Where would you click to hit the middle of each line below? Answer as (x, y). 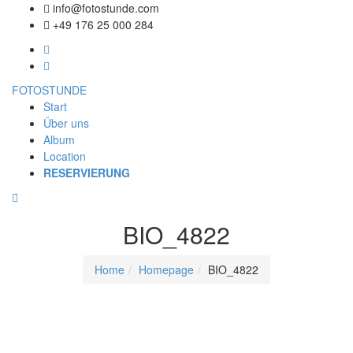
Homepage (166, 269)
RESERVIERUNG (87, 173)
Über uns (66, 123)
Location (65, 156)
